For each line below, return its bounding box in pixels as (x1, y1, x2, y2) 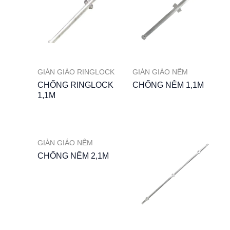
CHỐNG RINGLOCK (37, 80, 113, 89)
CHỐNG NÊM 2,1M (37, 151, 109, 160)
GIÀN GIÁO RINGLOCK (37, 68, 114, 76)
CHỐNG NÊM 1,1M (132, 80, 204, 89)
